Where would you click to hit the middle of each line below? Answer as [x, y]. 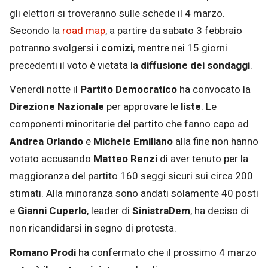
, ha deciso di [220, 211]
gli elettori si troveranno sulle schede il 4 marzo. [117, 13]
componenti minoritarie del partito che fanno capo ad [129, 124]
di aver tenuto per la [203, 159]
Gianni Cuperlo [52, 211]
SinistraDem [161, 211]
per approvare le [142, 107]
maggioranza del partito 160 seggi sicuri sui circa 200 [131, 176]
